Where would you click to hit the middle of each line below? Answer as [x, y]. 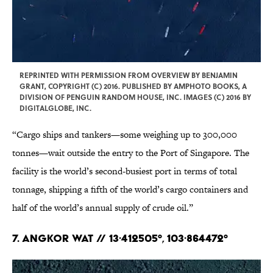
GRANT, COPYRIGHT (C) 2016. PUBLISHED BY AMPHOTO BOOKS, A [133, 86]
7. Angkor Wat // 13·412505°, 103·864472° [120, 238]
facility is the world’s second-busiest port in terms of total [125, 171]
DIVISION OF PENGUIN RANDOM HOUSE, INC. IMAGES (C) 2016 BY [135, 97]
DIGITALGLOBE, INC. [55, 108]
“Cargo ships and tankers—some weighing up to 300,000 [125, 135]
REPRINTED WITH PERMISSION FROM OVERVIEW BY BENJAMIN [129, 75]
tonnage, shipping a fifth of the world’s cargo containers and [130, 190]
